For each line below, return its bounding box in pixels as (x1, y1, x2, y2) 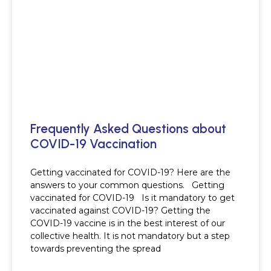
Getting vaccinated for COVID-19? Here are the (30, 166, 230, 178)
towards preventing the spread (30, 243, 161, 254)
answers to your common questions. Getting (30, 179, 224, 191)
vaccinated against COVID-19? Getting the (30, 204, 211, 216)
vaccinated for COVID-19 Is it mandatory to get (30, 192, 235, 203)
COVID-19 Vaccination (30, 135, 157, 151)
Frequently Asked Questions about (30, 120, 226, 136)
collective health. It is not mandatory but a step (30, 230, 230, 241)
